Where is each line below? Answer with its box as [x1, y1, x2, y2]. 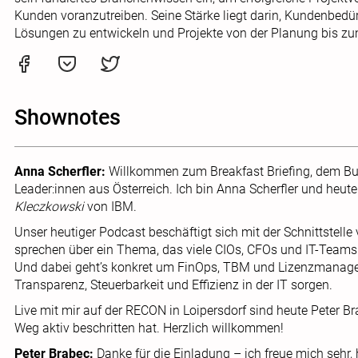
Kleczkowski [14, 199, 84, 214]
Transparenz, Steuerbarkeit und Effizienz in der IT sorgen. [14, 277, 332, 292]
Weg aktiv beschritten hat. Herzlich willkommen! [14, 320, 284, 336]
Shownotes [14, 105, 121, 130]
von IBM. [84, 199, 137, 214]
